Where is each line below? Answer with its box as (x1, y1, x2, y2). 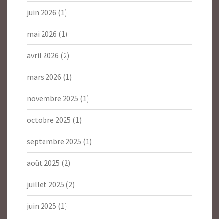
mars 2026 (27, 72, 61, 82)
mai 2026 (27, 29, 57, 39)
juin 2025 (27, 201, 56, 211)
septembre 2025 (27, 136, 81, 147)
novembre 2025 (27, 93, 78, 104)
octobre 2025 (27, 115, 71, 125)
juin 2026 (27, 7, 56, 18)
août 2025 (27, 158, 60, 168)
